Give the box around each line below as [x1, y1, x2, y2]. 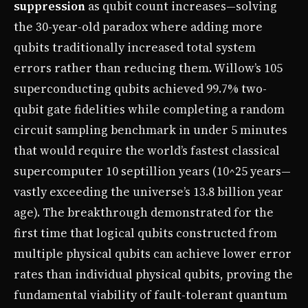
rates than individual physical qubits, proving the [14, 265, 293, 283]
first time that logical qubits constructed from [14, 224, 277, 241]
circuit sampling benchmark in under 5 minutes [14, 121, 287, 138]
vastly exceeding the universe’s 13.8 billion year [14, 183, 283, 200]
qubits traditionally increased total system [14, 38, 256, 56]
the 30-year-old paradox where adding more [14, 18, 263, 35]
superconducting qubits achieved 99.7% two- [14, 80, 267, 97]
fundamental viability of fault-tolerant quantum [14, 286, 287, 303]
